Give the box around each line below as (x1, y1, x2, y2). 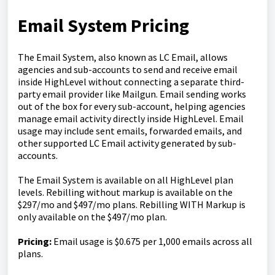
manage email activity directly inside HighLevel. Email (18, 112, 244, 125)
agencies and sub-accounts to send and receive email (18, 63, 238, 76)
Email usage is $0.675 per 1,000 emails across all (52, 235, 252, 248)
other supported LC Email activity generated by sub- (18, 137, 236, 150)
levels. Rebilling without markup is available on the (18, 186, 233, 199)
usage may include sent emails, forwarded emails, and (18, 125, 242, 137)
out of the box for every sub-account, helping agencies (18, 100, 246, 113)
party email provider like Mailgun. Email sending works (18, 88, 246, 101)
